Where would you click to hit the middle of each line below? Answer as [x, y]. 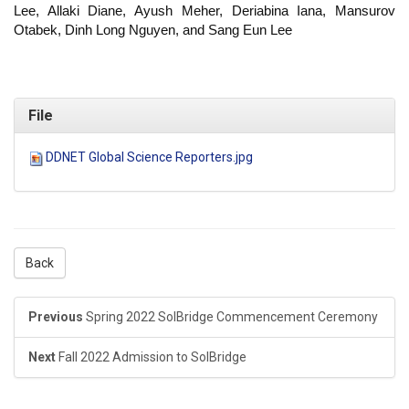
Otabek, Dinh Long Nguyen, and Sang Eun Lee [153, 31]
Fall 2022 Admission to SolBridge [152, 357]
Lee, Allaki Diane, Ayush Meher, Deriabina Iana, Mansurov [204, 11]
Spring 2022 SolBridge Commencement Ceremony [232, 317]
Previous [56, 317]
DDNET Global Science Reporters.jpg [149, 157]
